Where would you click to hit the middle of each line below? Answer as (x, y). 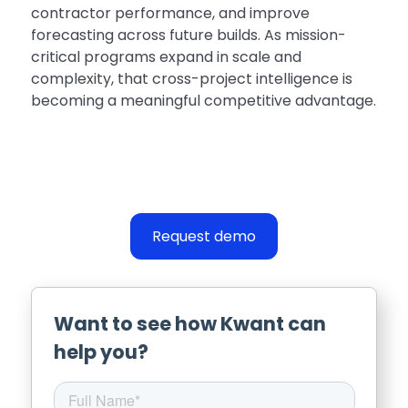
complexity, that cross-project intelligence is (191, 79)
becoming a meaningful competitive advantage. (203, 101)
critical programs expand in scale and (166, 57)
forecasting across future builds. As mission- (188, 36)
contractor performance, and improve (170, 14)
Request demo (204, 237)
